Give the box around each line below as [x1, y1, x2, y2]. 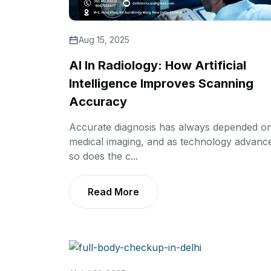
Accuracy [69, 94, 127, 109]
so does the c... [69, 150, 138, 163]
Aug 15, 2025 [79, 34, 129, 45]
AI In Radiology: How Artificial [69, 58, 246, 73]
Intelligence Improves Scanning [69, 76, 253, 91]
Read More [88, 186, 139, 198]
